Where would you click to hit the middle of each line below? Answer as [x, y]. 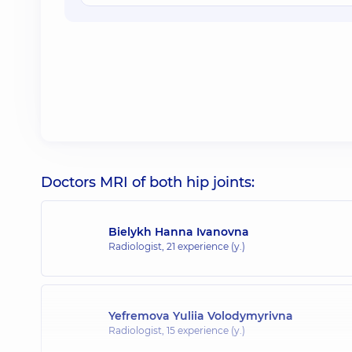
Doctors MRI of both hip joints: [148, 182]
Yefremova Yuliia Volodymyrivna [201, 315]
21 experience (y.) [206, 246]
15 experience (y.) [206, 330]
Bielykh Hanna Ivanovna [179, 231]
